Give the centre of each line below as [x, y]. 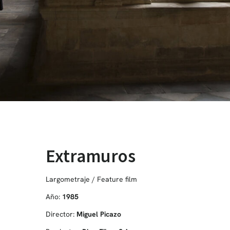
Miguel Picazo [99, 214]
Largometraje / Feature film [91, 179]
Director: [61, 214]
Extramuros [90, 156]
